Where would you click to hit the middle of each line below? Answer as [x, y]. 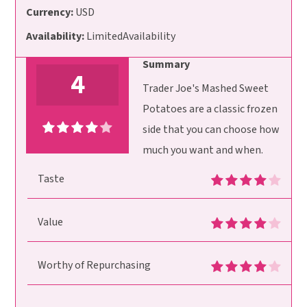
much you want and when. [203, 150]
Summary [167, 65]
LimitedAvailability [130, 37]
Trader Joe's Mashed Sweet [206, 89]
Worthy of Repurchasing [95, 266]
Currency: [50, 13]
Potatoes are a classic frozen [210, 109]
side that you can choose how [211, 130]
